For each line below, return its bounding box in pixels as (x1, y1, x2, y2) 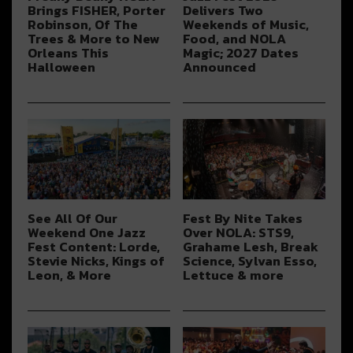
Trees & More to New (28, 29, 160, 50)
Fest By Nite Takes (183, 209, 303, 229)
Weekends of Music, (183, 15, 310, 35)
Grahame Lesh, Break (183, 237, 319, 258)
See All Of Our (28, 209, 117, 229)
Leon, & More (28, 266, 111, 286)
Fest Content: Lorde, (28, 237, 160, 258)
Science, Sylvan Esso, (183, 251, 318, 272)
